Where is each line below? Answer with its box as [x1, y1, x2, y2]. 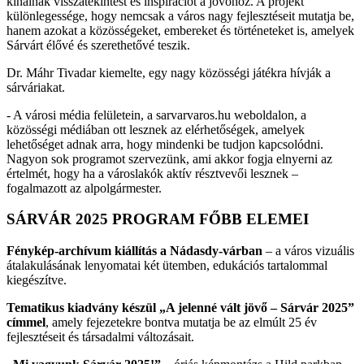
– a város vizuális [262, 244, 354, 258]
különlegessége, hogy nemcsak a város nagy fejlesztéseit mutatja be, [6, 8, 354, 23]
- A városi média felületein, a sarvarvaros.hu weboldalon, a [6, 107, 306, 122]
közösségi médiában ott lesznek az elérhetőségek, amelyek [6, 122, 305, 136]
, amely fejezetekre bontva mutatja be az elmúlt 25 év [45, 315, 317, 330]
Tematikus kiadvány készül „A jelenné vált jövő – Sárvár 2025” [6, 301, 354, 315]
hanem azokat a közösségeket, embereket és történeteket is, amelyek [6, 23, 354, 37]
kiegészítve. [6, 273, 67, 288]
